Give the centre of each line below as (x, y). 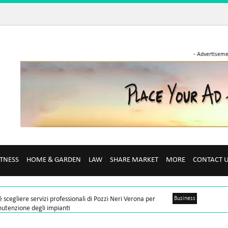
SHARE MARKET (134, 160)
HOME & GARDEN (54, 160)
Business (184, 198)
